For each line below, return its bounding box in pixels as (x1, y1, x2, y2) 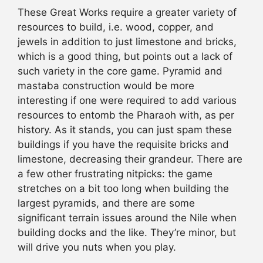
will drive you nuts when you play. (18, 241, 176, 254)
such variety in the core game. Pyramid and (18, 65, 222, 77)
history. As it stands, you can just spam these (18, 124, 232, 136)
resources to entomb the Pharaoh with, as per (18, 109, 234, 122)
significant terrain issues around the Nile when (18, 212, 237, 224)
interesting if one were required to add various (18, 95, 237, 107)
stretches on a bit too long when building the (18, 183, 229, 195)
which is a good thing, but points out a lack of (18, 50, 232, 63)
